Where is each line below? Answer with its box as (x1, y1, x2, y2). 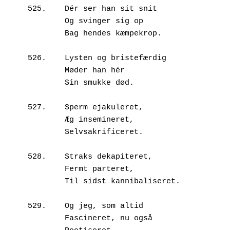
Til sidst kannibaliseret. (28, 177, 65, 186)
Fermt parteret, (28, 165, 65, 174)
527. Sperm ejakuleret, (28, 103, 46, 112)
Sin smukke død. (28, 79, 65, 88)
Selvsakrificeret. (28, 128, 65, 137)
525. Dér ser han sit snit (28, 5, 46, 14)
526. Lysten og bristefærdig (28, 54, 46, 63)
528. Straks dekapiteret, (28, 152, 46, 162)
